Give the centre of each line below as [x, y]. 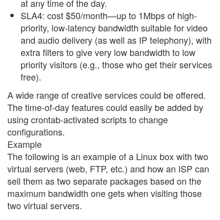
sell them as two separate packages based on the [104, 181]
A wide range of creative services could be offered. [107, 95]
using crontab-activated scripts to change [88, 120]
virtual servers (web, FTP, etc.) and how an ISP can [108, 169]
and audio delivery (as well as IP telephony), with [116, 40]
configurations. [36, 132]
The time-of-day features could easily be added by [105, 107]
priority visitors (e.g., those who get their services [116, 64]
